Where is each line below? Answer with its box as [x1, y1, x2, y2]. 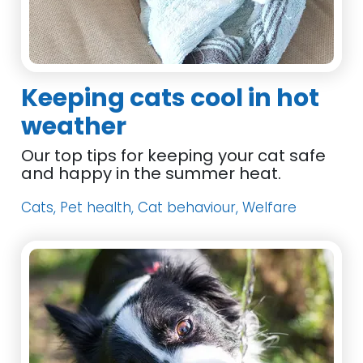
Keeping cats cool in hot [21, 81, 320, 115]
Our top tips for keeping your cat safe [21, 144, 327, 167]
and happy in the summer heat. [21, 162, 282, 185]
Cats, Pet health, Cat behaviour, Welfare [21, 198, 297, 217]
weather [21, 109, 127, 143]
